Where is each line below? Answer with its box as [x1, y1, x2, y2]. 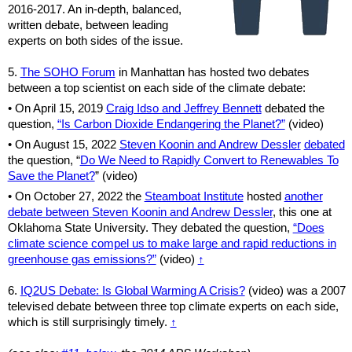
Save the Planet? [7, 169, 95, 182]
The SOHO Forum [20, 66, 115, 79]
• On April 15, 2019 [7, 101, 106, 115]
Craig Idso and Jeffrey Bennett [105, 101, 262, 115]
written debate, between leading [7, 19, 168, 31]
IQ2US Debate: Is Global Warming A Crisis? [20, 284, 245, 297]
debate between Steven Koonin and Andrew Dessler [7, 205, 273, 218]
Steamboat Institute [144, 189, 244, 203]
